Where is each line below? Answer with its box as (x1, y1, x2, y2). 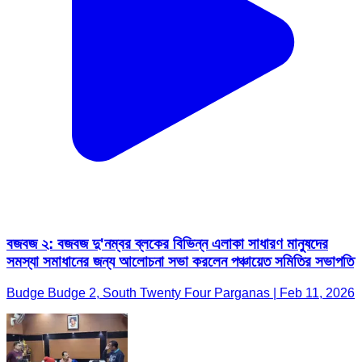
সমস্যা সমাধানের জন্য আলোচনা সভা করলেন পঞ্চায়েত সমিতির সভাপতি (6, 158, 354, 176)
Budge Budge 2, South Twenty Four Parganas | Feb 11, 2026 (6, 192, 355, 206)
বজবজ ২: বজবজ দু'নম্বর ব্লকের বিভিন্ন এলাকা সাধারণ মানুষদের (6, 141, 328, 158)
